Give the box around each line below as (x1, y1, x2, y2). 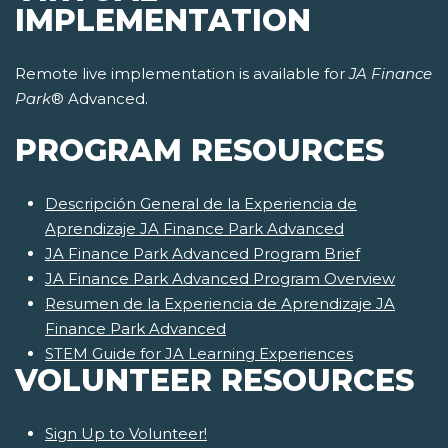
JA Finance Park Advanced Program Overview (45, 269, 395, 289)
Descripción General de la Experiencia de (45, 194, 357, 214)
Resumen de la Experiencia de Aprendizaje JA (45, 294, 395, 314)
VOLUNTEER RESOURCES (15, 362, 414, 400)
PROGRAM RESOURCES (15, 132, 384, 170)
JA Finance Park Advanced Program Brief (45, 244, 360, 264)
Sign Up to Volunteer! (45, 424, 207, 444)
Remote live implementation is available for (15, 64, 349, 84)
